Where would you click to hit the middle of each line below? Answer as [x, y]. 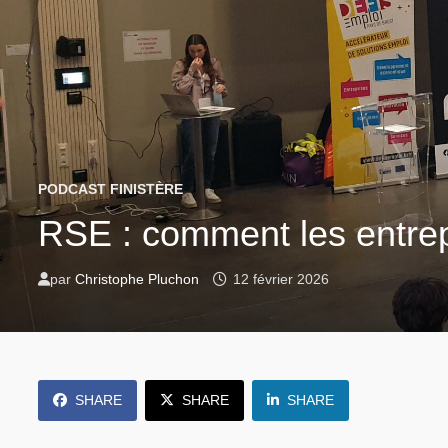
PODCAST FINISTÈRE [111, 189]
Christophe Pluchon [137, 279]
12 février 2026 [281, 279]
